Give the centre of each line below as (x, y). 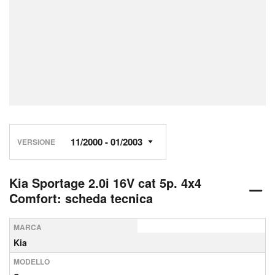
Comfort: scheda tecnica (81, 198)
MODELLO (32, 261)
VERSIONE (36, 141)
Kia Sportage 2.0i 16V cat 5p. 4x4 (105, 183)
